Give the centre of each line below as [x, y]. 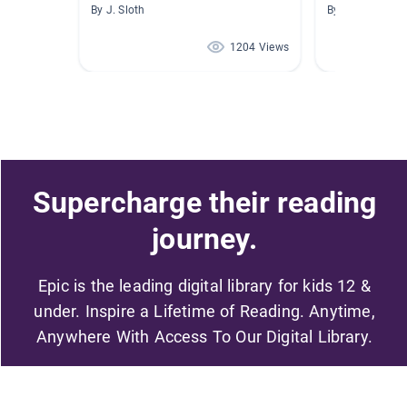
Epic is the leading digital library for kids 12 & [204, 285]
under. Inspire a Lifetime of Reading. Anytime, [204, 311]
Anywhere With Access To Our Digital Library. [204, 336]
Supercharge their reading [204, 202]
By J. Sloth [118, 10]
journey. [204, 238]
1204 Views [259, 48]
